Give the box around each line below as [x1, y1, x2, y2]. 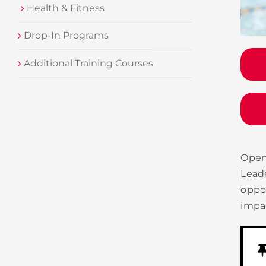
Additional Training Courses [21, 57, 153, 69]
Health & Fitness [24, 2, 104, 14]
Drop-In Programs [21, 30, 109, 42]
